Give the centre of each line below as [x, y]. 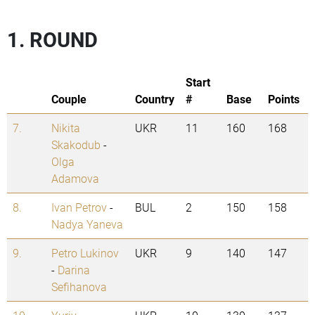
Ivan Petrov [79, 207]
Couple [69, 99]
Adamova [75, 179]
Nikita [66, 128]
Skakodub [76, 145]
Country [155, 99]
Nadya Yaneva [87, 224]
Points [284, 99]
